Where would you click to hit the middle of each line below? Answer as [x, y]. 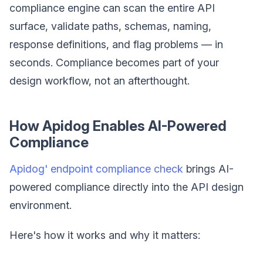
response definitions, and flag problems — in [116, 45]
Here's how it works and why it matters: [105, 235]
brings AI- [208, 169]
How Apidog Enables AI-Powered [118, 126]
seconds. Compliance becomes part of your [114, 63]
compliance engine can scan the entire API [112, 8]
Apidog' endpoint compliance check [96, 169]
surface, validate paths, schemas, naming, [110, 26]
